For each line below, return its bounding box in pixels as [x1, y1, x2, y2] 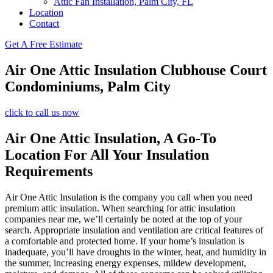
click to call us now [5, 107, 79, 118]
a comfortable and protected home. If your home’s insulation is [5, 235, 244, 246]
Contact [29, 18, 59, 29]
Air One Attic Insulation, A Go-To [5, 130, 216, 146]
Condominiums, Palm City [5, 78, 171, 94]
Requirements [5, 163, 93, 179]
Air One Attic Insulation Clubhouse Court [5, 62, 267, 78]
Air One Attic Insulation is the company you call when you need [5, 191, 252, 202]
